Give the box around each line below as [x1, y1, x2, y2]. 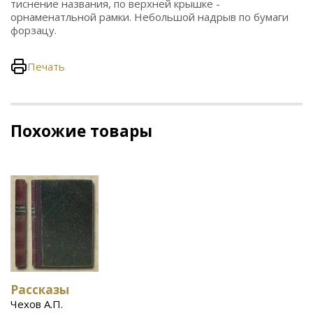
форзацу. [10, 23, 57, 37]
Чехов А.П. [10, 296, 63, 311]
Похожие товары [10, 120, 152, 142]
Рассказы [10, 281, 69, 298]
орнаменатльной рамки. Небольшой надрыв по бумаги [10, 10, 289, 24]
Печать [27, 59, 65, 73]
